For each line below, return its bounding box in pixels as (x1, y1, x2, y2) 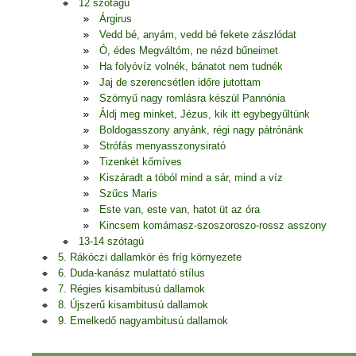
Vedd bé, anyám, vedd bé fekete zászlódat (99, 29, 296, 41)
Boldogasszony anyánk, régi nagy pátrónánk (99, 124, 304, 136)
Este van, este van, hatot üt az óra (99, 203, 260, 215)
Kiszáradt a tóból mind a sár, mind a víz (99, 172, 283, 184)
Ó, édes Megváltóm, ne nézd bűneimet (99, 44, 278, 56)
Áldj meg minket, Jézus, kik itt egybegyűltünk (99, 108, 310, 120)
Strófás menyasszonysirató (99, 140, 226, 152)
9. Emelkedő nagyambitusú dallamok (58, 315, 228, 327)
